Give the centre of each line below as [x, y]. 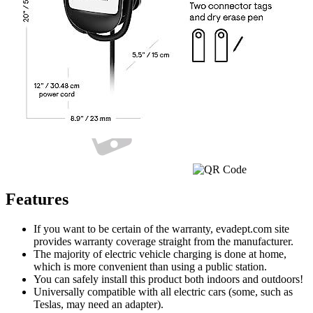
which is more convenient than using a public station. [150, 267]
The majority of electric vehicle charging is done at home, [160, 254]
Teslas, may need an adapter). [99, 305]
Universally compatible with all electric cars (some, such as [163, 292]
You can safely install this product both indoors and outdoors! [168, 279]
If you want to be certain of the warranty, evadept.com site [161, 229]
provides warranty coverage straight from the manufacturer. [163, 242]
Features [37, 199]
